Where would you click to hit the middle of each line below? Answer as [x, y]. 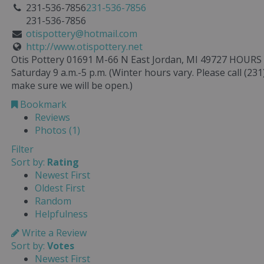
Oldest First [60, 188]
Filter [22, 149]
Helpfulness [61, 214]
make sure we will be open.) [72, 85]
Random [53, 201]
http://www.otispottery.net [84, 46]
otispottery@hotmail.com [81, 33]
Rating [63, 162]
